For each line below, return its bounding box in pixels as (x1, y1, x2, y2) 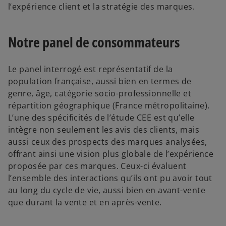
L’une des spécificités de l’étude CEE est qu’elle (8, 112, 195, 124)
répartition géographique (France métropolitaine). (8, 100, 210, 111)
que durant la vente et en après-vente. (8, 197, 162, 208)
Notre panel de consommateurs (8, 32, 180, 52)
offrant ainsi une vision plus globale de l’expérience (8, 148, 214, 160)
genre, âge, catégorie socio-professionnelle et (8, 88, 192, 99)
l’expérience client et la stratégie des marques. (8, 1, 195, 13)
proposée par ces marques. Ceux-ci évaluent (8, 160, 187, 172)
